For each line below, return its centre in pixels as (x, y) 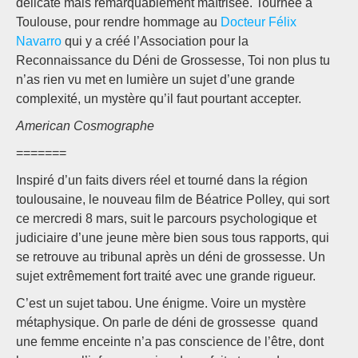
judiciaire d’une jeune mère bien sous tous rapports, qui (173, 238)
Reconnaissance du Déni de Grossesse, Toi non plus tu (173, 61)
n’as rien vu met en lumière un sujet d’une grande (155, 80)
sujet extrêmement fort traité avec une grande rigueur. (169, 276)
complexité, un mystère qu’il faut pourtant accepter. (159, 99)
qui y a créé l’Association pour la (155, 42)
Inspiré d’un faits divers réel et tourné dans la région (162, 181)
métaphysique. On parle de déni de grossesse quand (167, 323)
